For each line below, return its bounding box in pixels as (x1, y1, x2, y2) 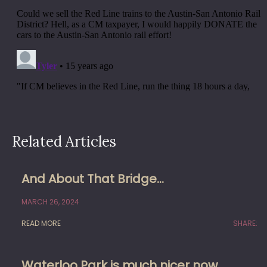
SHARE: (233, 218, 257, 228)
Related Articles (12, 132, 116, 151)
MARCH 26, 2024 (21, 196, 79, 207)
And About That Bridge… (21, 170, 164, 187)
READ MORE (21, 218, 61, 228)
